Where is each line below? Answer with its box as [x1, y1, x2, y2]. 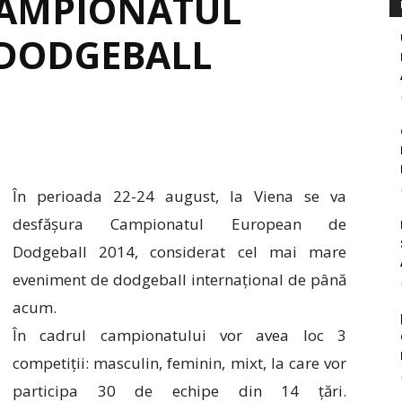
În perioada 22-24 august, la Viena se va [13, 185, 346, 206]
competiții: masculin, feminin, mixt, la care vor [13, 352, 346, 373]
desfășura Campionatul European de [13, 213, 346, 234]
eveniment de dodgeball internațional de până [13, 268, 346, 290]
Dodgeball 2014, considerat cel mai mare [13, 240, 346, 262]
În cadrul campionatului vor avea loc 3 [13, 324, 346, 345]
